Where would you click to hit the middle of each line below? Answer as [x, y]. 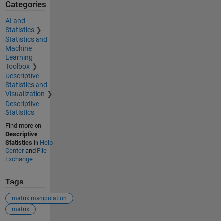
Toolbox [17, 66]
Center [14, 150]
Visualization [25, 93]
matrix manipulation [39, 199]
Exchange [19, 159]
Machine [18, 48]
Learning [19, 57]
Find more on [23, 125]
